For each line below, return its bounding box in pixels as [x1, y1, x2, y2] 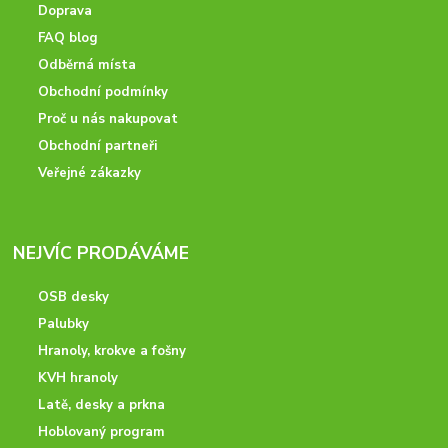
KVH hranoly [38, 369, 119, 388]
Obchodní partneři [38, 137, 158, 156]
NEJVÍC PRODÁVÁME [13, 241, 190, 266]
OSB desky [38, 288, 110, 307]
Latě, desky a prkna [38, 396, 166, 415]
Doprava [38, 2, 93, 21]
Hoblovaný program [38, 423, 166, 442]
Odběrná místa [38, 56, 137, 75]
